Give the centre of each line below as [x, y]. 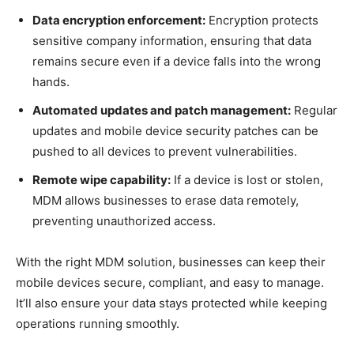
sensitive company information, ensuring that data [172, 40]
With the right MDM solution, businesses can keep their [171, 262]
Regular [314, 110]
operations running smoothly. [98, 323]
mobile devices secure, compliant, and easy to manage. [170, 282]
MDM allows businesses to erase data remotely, [166, 200]
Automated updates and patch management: [162, 110]
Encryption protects [262, 20]
